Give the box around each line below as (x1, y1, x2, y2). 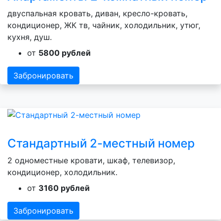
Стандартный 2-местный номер (7, 136, 195, 150)
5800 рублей (38, 48, 91, 58)
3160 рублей (38, 183, 90, 193)
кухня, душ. (7, 32, 52, 42)
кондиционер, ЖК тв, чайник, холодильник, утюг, (7, 20, 200, 31)
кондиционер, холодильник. (7, 167, 117, 177)
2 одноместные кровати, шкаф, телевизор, (7, 155, 175, 165)
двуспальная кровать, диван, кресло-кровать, (7, 8, 187, 19)
